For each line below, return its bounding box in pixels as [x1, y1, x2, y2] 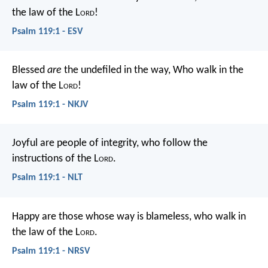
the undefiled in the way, [62, 64, 170, 76]
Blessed [12, 64, 47, 76]
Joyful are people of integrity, [12, 138, 139, 150]
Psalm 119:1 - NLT [12, 173, 83, 183]
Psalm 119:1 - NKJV [12, 100, 88, 110]
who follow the [139, 138, 208, 150]
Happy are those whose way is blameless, [12, 211, 191, 223]
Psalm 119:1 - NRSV [12, 246, 90, 256]
